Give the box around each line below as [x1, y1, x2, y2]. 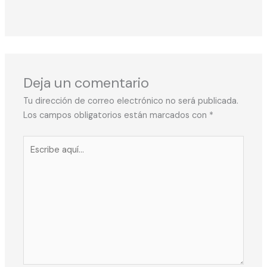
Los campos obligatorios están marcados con [23, 110, 210, 122]
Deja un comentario [23, 73, 150, 92]
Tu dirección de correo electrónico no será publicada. [23, 95, 239, 107]
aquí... [23, 150, 45, 162]
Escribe [23, 136, 52, 148]
